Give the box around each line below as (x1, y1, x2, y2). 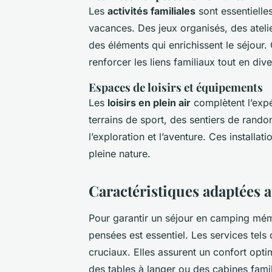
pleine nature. (89, 147, 151, 160)
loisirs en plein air (107, 96, 191, 109)
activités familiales (107, 4, 195, 17)
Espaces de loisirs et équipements (89, 79, 263, 95)
